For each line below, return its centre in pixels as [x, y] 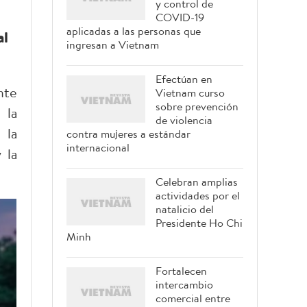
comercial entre [193, 298]
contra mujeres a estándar [128, 134]
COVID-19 [180, 17]
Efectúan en [184, 79]
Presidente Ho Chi [199, 223]
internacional [98, 147]
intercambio [184, 284]
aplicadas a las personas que [134, 31]
